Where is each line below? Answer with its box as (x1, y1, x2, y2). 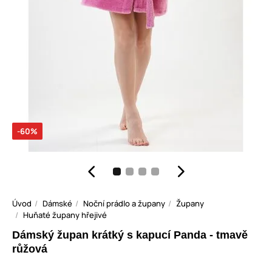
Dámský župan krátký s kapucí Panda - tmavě (12, 229, 248, 242)
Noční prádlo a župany (83, 198, 165, 209)
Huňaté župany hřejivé (23, 209, 107, 221)
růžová (12, 243, 47, 256)
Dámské (42, 198, 72, 209)
